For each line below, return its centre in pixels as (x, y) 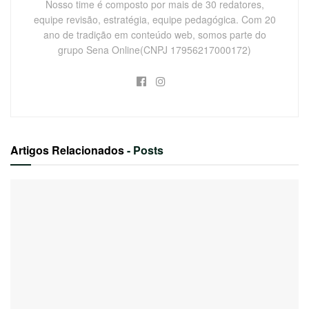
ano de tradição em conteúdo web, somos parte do (154, 35)
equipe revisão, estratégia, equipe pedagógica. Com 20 (154, 20)
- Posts (145, 150)
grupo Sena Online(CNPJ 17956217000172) (154, 50)
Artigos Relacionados (69, 150)
